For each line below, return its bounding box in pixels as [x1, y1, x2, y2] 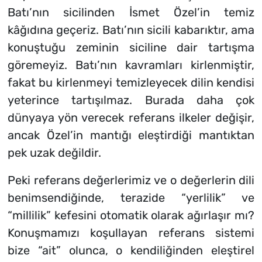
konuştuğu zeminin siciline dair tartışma [7, 40, 255, 55]
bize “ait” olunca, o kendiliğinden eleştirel [7, 243, 255, 258]
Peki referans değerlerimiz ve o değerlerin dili [7, 173, 255, 188]
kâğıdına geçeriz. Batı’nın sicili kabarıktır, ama [7, 23, 255, 37]
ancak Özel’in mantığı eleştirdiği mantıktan [7, 128, 255, 143]
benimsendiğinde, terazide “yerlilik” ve [7, 191, 255, 205]
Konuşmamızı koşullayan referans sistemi [7, 226, 255, 240]
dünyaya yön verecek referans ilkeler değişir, [7, 111, 255, 125]
